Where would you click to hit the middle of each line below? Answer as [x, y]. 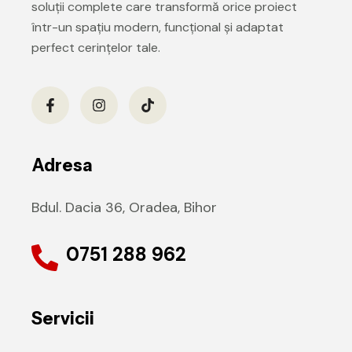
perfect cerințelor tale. [96, 47]
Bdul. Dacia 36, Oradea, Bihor [124, 207]
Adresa [62, 165]
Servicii [63, 318]
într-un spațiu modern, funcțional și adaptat [158, 27]
